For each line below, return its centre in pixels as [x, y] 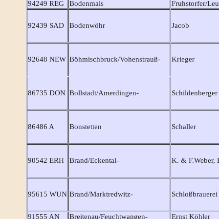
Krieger [183, 59]
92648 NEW [47, 59]
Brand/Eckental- [94, 161]
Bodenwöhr [87, 26]
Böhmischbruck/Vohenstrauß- [115, 59]
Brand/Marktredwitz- [101, 194]
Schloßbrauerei [195, 194]
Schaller [184, 127]
